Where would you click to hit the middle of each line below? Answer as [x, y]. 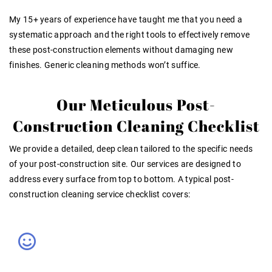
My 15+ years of [42, 19]
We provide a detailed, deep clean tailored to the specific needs [131, 148]
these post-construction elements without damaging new [121, 49]
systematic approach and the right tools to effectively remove [130, 34]
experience [95, 19]
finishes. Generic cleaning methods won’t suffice [104, 65]
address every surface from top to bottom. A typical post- [122, 179]
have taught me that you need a [179, 19]
